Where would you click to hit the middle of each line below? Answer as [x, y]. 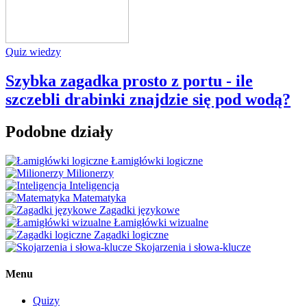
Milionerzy [90, 173]
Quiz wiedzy [33, 51]
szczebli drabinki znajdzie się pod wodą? [148, 99]
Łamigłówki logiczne [157, 160]
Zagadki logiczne [131, 234]
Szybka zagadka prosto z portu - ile [129, 81]
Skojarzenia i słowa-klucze [193, 247]
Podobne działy [59, 131]
